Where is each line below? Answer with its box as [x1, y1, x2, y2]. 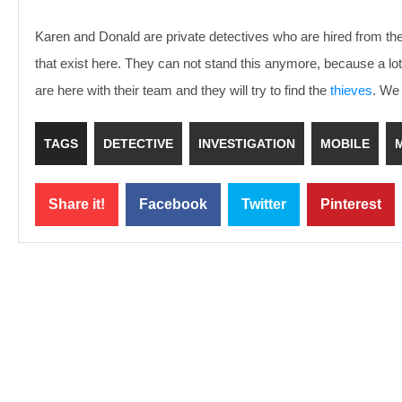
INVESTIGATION [198, 136, 295, 151]
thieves [330, 83, 372, 98]
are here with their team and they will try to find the [35, 83, 330, 98]
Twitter [241, 197, 286, 212]
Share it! [48, 197, 105, 212]
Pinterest [320, 197, 381, 212]
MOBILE [320, 136, 370, 151]
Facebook [139, 197, 207, 212]
